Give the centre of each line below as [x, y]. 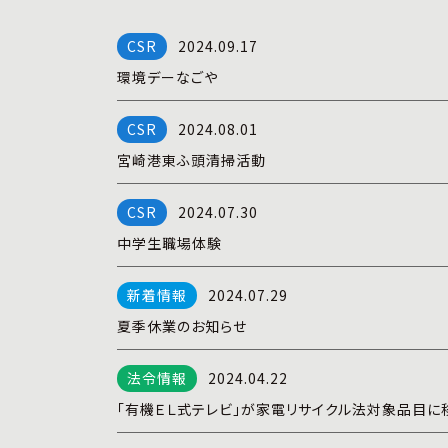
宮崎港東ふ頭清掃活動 [191, 160]
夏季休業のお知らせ [182, 326]
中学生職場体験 [169, 243]
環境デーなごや [167, 77]
